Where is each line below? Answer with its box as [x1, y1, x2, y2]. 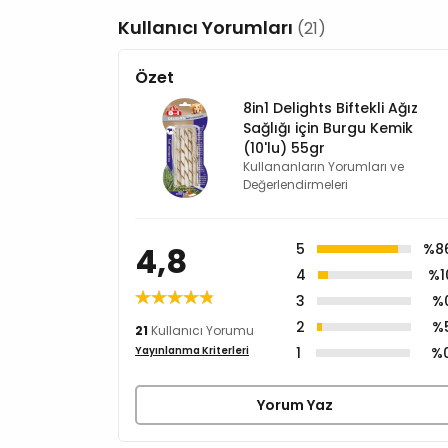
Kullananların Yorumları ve [243, 157, 404, 175]
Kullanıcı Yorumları [118, 14, 297, 40]
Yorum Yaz [256, 394, 333, 415]
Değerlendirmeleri [243, 175, 348, 193]
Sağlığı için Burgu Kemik [243, 117, 413, 138]
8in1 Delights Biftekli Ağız [243, 97, 418, 118]
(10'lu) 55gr [243, 137, 325, 158]
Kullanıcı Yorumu [148, 321, 254, 339]
